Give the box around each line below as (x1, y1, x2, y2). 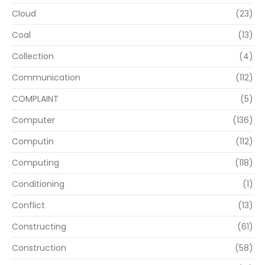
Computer (12, 114, 55, 127)
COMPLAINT (12, 93, 59, 105)
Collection (12, 50, 54, 63)
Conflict (12, 199, 45, 212)
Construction (12, 242, 66, 254)
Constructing (12, 221, 66, 233)
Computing (12, 157, 59, 169)
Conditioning (12, 178, 64, 190)
